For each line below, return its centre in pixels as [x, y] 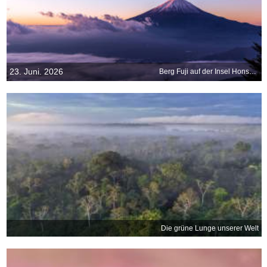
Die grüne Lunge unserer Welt [210, 228]
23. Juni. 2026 [36, 71]
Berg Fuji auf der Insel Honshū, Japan [252, 72]
